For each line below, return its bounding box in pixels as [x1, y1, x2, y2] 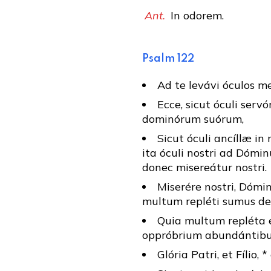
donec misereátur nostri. [142, 160, 267, 174]
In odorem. [167, 8, 224, 22]
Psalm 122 [142, 53, 194, 64]
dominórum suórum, [142, 112, 244, 126]
